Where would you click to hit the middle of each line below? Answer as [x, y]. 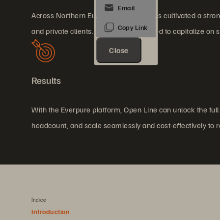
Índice [39, 200]
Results [46, 80]
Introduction [51, 211]
